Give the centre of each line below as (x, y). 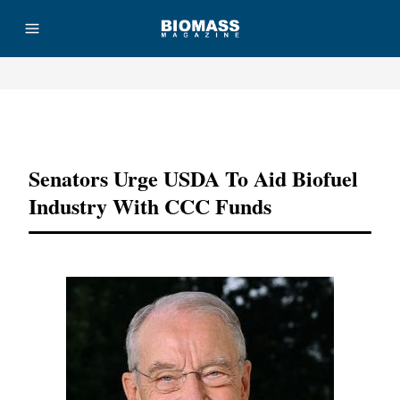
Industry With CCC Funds (150, 206)
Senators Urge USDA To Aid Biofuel (193, 178)
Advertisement (200, 124)
